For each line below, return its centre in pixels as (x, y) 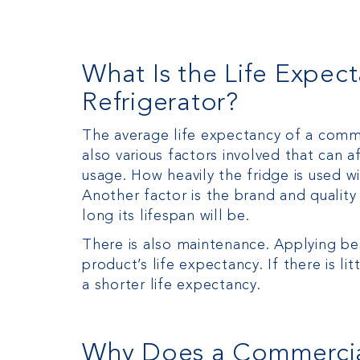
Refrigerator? (160, 103)
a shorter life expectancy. (172, 285)
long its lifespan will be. (166, 217)
